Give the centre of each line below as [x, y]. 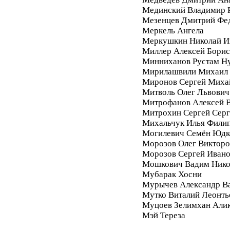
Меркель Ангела [173, 30]
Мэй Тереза [164, 215]
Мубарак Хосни [172, 174]
